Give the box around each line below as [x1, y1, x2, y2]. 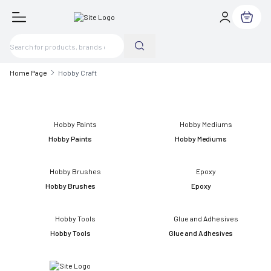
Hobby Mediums [175, 134, 227, 143]
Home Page [10, 68, 47, 77]
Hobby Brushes [45, 181, 96, 190]
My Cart [238, 16, 263, 25]
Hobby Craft [58, 68, 97, 77]
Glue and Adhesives [169, 229, 233, 237]
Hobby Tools [50, 229, 91, 237]
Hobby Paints [48, 134, 92, 143]
